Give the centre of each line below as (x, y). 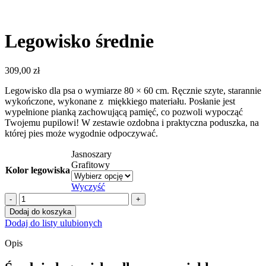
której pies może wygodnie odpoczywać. (81, 133)
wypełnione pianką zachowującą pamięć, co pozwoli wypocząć (124, 112)
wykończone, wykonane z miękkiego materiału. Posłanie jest (120, 101)
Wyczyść (88, 186)
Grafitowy (91, 164)
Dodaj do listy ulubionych (53, 223)
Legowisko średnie (79, 41)
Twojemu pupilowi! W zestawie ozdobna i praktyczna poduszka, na (132, 122)
